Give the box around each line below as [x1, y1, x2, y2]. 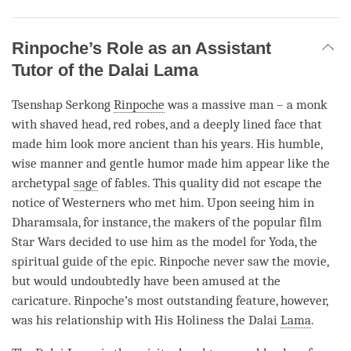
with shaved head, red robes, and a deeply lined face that [12, 116, 322, 132]
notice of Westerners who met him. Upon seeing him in [12, 194, 314, 210]
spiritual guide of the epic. [12, 253, 159, 269]
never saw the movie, [210, 253, 328, 269]
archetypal [12, 175, 74, 190]
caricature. [12, 292, 74, 308]
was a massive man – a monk [165, 96, 327, 112]
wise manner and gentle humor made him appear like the [12, 155, 330, 171]
